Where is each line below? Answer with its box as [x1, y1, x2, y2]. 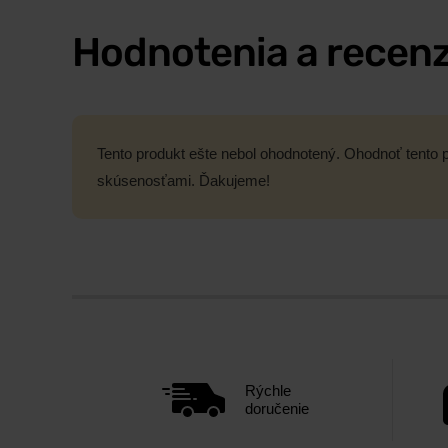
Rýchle [245, 382, 291, 400]
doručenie [245, 400, 309, 418]
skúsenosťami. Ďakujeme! [97, 172, 270, 190]
